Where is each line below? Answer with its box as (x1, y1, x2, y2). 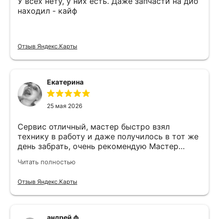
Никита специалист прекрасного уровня (18, 151, 175, 161)
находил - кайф (18, 6, 77, 16)
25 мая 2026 (47, 102, 82, 110)
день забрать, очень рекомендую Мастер (18, 141, 149, 152)
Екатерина (47, 78, 84, 87)
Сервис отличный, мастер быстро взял (18, 122, 170, 132)
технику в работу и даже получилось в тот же (18, 131, 198, 142)
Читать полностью (18, 158, 75, 166)
